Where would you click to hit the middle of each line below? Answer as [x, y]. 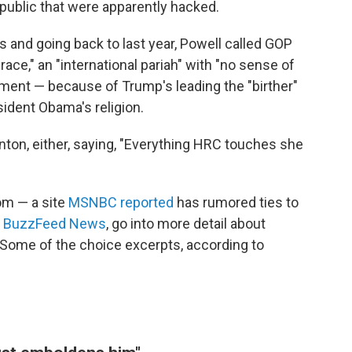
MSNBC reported [121, 202]
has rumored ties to [236, 202]
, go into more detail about [186, 223]
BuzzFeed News [55, 223]
